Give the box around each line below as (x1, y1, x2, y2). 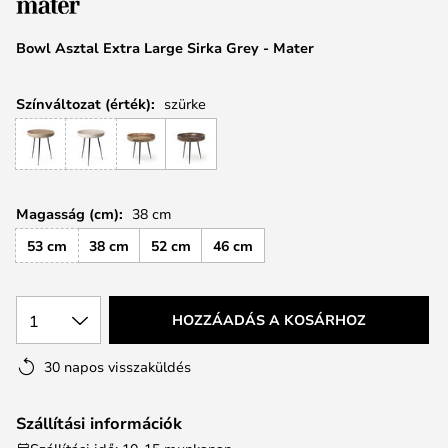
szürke (164, 94, 206, 113)
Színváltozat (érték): (16, 94, 155, 113)
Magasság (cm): (16, 204, 123, 223)
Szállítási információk (16, 412, 182, 434)
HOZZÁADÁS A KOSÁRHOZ (172, 310, 366, 329)
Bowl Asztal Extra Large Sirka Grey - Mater (16, 38, 314, 57)
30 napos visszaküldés (44, 357, 191, 376)
